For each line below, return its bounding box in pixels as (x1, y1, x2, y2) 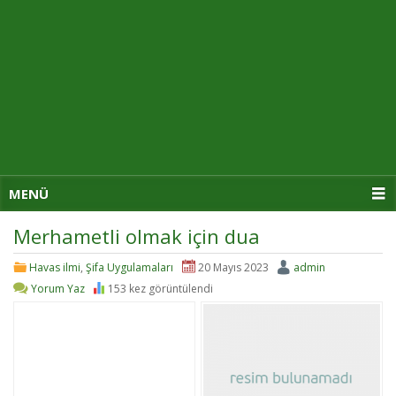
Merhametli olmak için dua (13, 223, 260, 249)
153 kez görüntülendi (108, 281, 213, 296)
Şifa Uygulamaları (86, 260, 173, 275)
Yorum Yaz (31, 281, 85, 296)
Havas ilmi (29, 260, 80, 275)
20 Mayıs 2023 (198, 260, 269, 275)
